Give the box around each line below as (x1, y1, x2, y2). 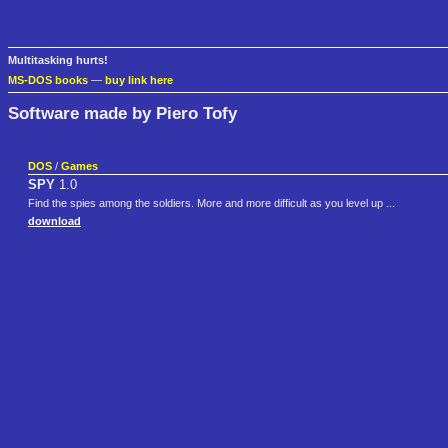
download (28, 215, 81, 228)
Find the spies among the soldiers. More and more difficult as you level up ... (28, 197, 395, 210)
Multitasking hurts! (8, 54, 108, 67)
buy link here (105, 74, 173, 87)
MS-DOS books (8, 74, 88, 87)
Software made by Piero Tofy (8, 102, 237, 123)
